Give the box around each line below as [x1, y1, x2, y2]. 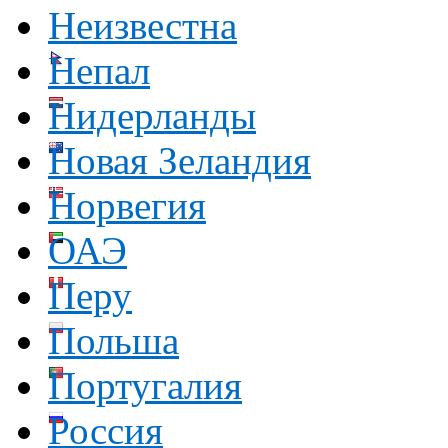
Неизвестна [48, 4, 237, 48]
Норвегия [48, 184, 206, 228]
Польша [48, 319, 179, 363]
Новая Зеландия [48, 139, 311, 183]
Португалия [48, 364, 242, 408]
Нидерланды [48, 94, 256, 138]
